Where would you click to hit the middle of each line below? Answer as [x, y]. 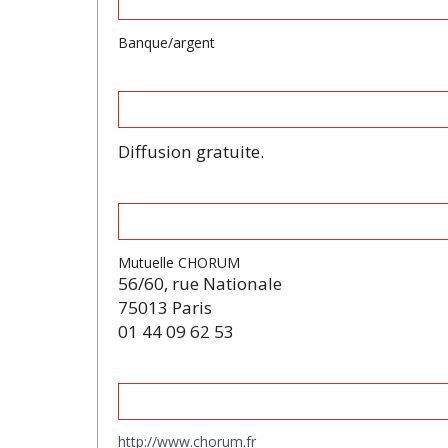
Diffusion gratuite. [191, 152]
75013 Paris [165, 307]
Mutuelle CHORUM [179, 262]
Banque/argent [166, 42]
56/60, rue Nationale [200, 283]
